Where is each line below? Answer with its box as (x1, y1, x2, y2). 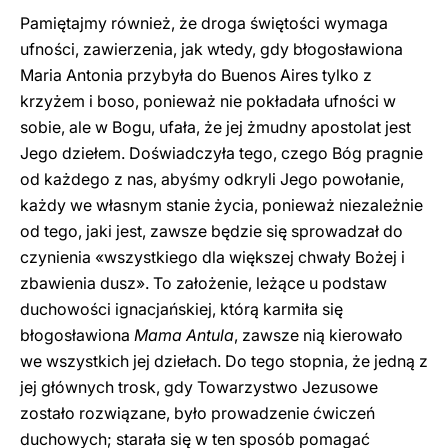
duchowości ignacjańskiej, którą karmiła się (20, 299, 343, 319)
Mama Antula (134, 325, 234, 345)
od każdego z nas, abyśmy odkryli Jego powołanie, (20, 169, 404, 189)
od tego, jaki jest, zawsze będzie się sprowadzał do (20, 221, 403, 241)
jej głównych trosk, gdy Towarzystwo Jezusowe (20, 377, 378, 397)
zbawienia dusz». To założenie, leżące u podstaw (20, 273, 387, 293)
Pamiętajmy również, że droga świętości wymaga (20, 13, 388, 33)
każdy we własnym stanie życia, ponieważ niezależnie (20, 195, 423, 215)
